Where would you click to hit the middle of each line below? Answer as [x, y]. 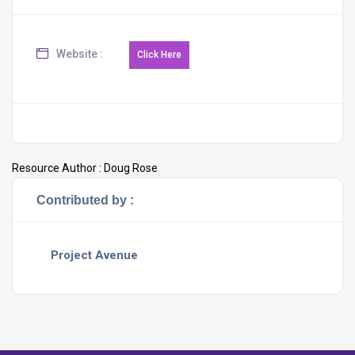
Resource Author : [58, 168]
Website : [78, 54]
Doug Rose [131, 168]
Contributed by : [85, 200]
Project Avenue [94, 255]
